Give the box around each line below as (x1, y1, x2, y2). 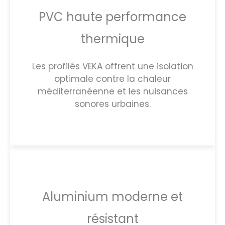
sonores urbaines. (74, 97, 151, 110)
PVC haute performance (39, 8, 186, 25)
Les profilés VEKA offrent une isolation (32, 60, 193, 72)
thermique (80, 30, 145, 47)
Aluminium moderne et (42, 188, 183, 205)
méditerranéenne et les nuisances (37, 85, 188, 97)
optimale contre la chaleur (54, 72, 171, 85)
